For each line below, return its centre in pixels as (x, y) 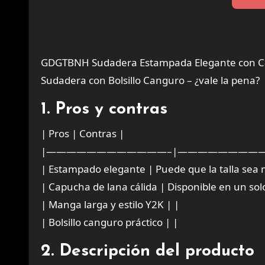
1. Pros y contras (104, 109)
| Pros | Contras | (83, 133)
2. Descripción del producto (148, 251)
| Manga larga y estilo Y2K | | (110, 204)
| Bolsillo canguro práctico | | (109, 222)
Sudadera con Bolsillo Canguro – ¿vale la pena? (150, 80)
